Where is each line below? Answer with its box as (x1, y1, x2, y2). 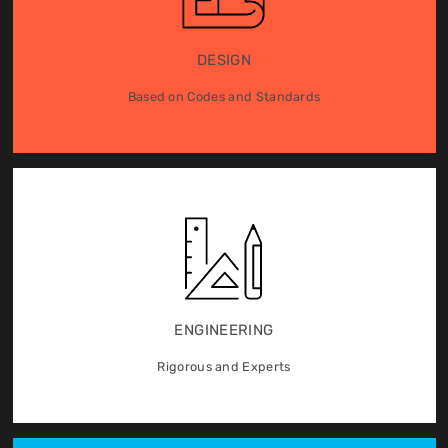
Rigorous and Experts (157, 359, 291, 375)
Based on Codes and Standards (127, 89, 321, 105)
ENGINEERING (174, 321, 274, 340)
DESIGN (196, 51, 252, 70)
